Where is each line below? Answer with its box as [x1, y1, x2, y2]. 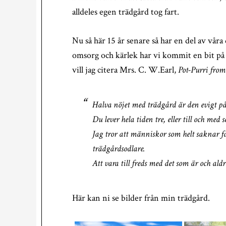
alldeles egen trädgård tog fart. [72, 6, 179, 18]
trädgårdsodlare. [92, 143, 145, 154]
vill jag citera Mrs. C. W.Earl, [72, 64, 178, 76]
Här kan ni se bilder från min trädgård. [72, 192, 210, 204]
